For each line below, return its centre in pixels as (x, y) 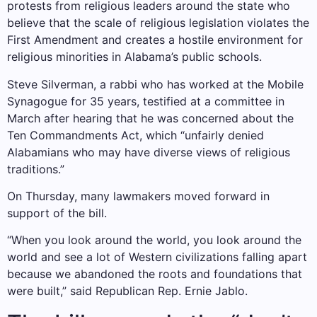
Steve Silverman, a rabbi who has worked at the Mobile (155, 84)
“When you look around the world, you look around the (154, 240)
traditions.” (36, 169)
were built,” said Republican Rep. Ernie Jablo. (127, 291)
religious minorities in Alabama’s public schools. (134, 57)
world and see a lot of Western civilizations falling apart (157, 257)
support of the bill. (57, 213)
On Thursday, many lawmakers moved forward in (138, 196)
